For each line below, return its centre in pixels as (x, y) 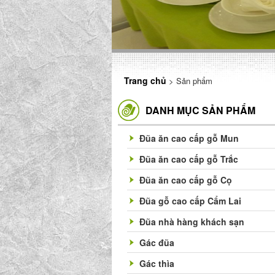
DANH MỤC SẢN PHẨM (200, 110)
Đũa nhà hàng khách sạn (192, 222)
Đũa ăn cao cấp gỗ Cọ (186, 180)
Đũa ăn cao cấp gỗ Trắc (189, 159)
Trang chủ (146, 80)
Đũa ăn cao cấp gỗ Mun (189, 138)
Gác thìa (157, 263)
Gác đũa (157, 242)
